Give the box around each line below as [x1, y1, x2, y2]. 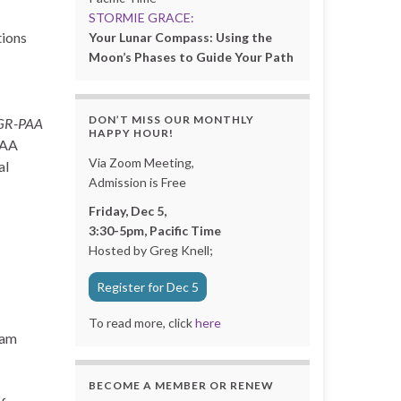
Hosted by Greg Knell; [88, 242, 216, 258]
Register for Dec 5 [96, 278, 199, 294]
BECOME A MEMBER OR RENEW [88, 378, 274, 392]
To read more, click [88, 314, 192, 330]
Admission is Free [88, 174, 186, 190]
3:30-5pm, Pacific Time [88, 222, 221, 238]
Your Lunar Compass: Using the [88, 29, 272, 45]
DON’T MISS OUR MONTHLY [88, 112, 254, 126]
